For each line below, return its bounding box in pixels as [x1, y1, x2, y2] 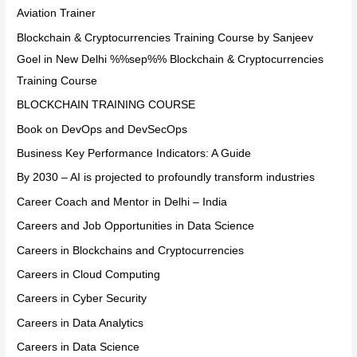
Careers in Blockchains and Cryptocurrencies [17, 244, 245, 257]
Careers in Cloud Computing [17, 269, 161, 281]
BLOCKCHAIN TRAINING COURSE [17, 99, 196, 112]
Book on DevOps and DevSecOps [17, 123, 188, 135]
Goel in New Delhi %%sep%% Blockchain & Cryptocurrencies [17, 53, 324, 65]
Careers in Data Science [17, 341, 140, 354]
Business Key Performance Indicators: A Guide [17, 147, 252, 160]
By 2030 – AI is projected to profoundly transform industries [17, 171, 316, 184]
